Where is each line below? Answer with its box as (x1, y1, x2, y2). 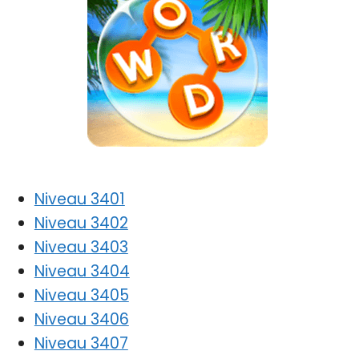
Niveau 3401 (34, 188, 125, 210)
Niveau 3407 (34, 332, 128, 354)
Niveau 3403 (34, 236, 128, 258)
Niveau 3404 (34, 260, 130, 282)
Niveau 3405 (34, 284, 129, 306)
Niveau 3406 (34, 308, 129, 330)
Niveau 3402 (34, 212, 128, 234)
